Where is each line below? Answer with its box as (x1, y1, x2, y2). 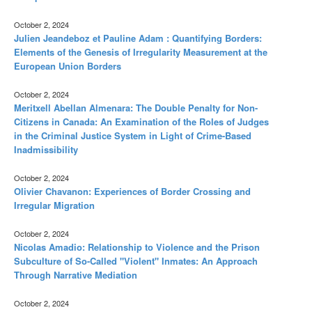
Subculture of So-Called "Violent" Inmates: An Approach (14, 253, 258, 267)
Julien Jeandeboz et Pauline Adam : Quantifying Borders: (14, 31, 262, 45)
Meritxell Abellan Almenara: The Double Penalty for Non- (14, 100, 258, 114)
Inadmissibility (14, 142, 78, 156)
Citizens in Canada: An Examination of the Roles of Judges (14, 114, 269, 128)
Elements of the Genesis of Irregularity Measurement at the (14, 45, 267, 58)
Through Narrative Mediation (14, 267, 137, 281)
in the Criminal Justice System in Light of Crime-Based (14, 128, 251, 142)
